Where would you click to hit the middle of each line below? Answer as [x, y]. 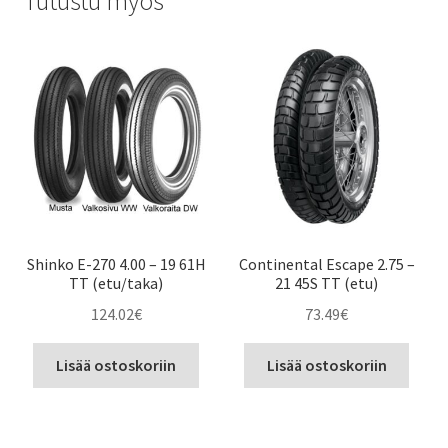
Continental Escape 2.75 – [326, 264]
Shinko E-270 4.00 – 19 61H [116, 264]
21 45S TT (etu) [327, 283]
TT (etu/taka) [116, 283]
